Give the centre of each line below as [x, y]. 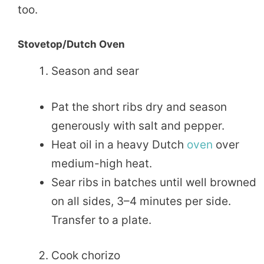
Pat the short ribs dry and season [139, 107]
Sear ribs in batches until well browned [154, 182]
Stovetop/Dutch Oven [71, 44]
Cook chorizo [86, 256]
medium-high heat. [102, 163]
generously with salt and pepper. [138, 126]
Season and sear [95, 71]
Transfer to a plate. [101, 220]
